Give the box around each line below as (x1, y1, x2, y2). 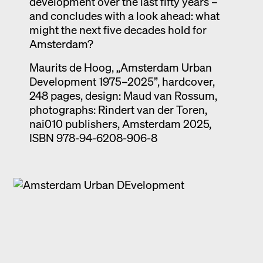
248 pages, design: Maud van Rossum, (29, 87, 217, 103)
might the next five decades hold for (29, 22, 207, 37)
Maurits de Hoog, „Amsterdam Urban (29, 59, 212, 75)
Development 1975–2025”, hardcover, (29, 73, 215, 89)
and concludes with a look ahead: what (29, 8, 220, 23)
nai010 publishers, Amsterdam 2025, (29, 116, 211, 131)
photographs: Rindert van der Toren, (29, 102, 207, 117)
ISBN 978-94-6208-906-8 (29, 130, 157, 145)
